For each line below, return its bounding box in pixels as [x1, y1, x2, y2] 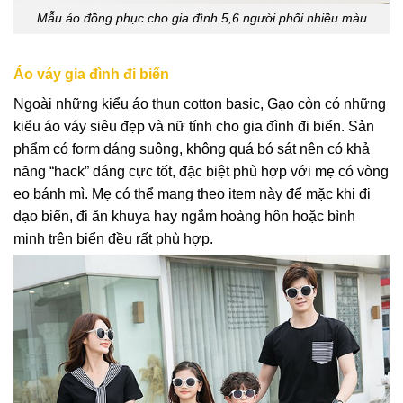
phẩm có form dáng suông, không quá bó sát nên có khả [13, 141, 370, 157]
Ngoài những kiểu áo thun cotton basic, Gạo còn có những [13, 96, 386, 112]
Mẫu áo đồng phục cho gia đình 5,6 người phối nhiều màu [36, 11, 367, 26]
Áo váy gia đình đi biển [13, 67, 169, 83]
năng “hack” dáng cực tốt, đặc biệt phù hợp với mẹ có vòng [13, 164, 389, 180]
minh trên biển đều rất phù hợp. [13, 231, 213, 247]
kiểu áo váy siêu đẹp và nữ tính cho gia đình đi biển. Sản [13, 119, 374, 135]
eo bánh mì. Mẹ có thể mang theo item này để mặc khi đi [13, 186, 371, 202]
